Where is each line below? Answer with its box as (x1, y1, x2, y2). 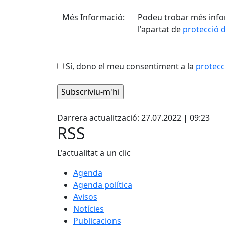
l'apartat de (138, 24, 183, 35)
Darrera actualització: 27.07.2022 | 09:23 (57, 112, 210, 123)
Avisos (73, 191, 97, 202)
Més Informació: (62, 12, 125, 23)
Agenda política (73, 179, 132, 190)
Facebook (67, 99, 103, 110)
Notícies (73, 203, 104, 214)
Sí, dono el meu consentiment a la (64, 61, 196, 72)
